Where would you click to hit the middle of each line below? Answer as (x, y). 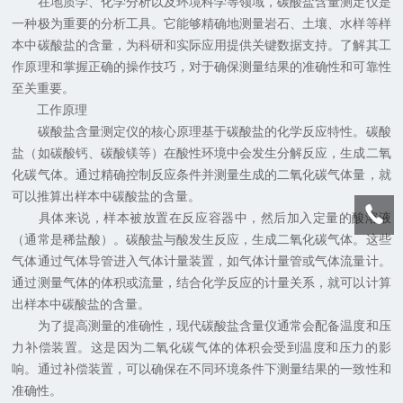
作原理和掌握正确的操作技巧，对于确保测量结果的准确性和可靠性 (201, 67)
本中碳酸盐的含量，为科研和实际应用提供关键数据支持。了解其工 (201, 45)
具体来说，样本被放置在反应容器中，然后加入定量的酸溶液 (201, 218)
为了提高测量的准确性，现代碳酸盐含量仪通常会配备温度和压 (201, 326)
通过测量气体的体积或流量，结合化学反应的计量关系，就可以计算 (201, 283)
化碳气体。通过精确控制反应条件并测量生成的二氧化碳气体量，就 (201, 175)
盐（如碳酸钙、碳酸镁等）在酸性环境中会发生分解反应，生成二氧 (201, 153)
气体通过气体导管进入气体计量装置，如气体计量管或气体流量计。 (201, 261)
